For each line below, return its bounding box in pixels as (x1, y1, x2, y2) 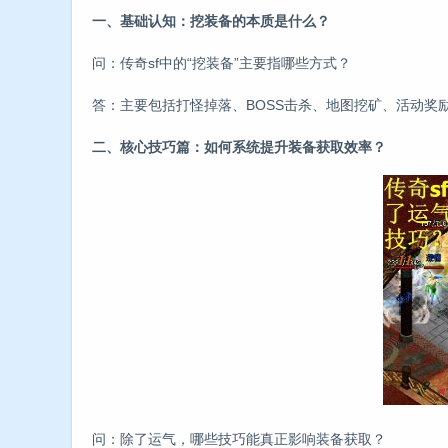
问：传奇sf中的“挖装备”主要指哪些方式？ (92, 54, 351, 71)
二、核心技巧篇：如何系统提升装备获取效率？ (92, 138, 386, 155)
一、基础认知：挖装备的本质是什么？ (92, 12, 330, 29)
